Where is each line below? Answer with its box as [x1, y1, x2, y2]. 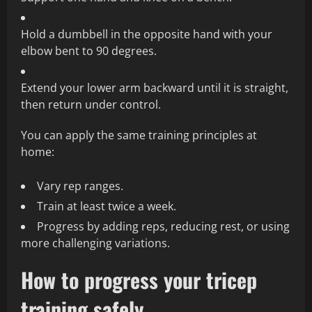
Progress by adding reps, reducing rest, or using [37, 219, 290, 235]
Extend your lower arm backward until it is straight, [21, 80, 288, 96]
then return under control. [21, 97, 161, 113]
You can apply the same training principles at [21, 127, 257, 143]
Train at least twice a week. [37, 198, 176, 214]
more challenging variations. [21, 235, 170, 251]
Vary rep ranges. [37, 178, 123, 194]
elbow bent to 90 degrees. [21, 43, 157, 59]
